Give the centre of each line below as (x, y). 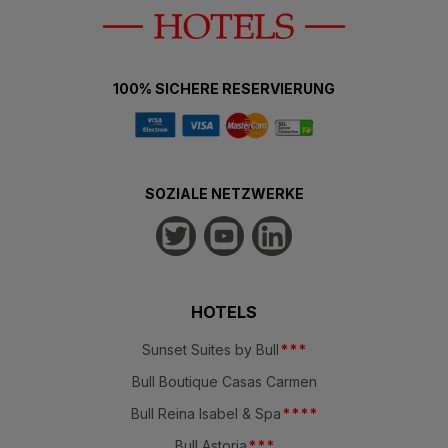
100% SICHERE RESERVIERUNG (224, 88)
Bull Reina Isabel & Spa (206, 413)
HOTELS (224, 311)
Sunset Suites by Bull (210, 349)
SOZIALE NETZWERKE (224, 193)
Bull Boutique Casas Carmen (224, 381)
